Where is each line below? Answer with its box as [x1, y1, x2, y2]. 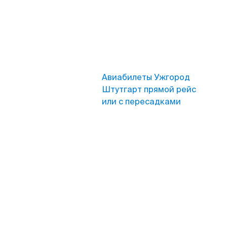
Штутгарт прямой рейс [102, 84, 196, 95]
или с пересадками [102, 96, 181, 107]
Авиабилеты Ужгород [102, 72, 190, 83]
